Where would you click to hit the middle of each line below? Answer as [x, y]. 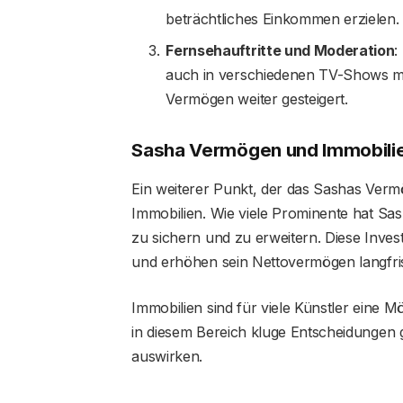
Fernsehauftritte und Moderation [280, 50]
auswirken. [167, 357]
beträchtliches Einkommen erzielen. [282, 19]
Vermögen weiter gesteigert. [257, 99]
